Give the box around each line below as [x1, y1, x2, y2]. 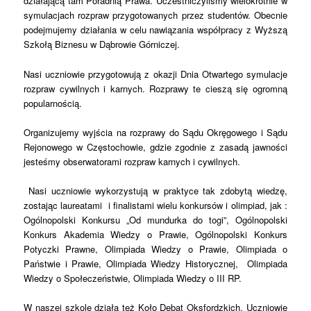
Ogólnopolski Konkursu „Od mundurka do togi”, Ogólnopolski [24, 212, 287, 226]
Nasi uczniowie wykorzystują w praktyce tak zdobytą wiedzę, [24, 183, 287, 197]
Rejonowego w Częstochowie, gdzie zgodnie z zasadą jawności [24, 140, 287, 153]
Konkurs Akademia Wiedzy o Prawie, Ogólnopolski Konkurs [24, 227, 287, 241]
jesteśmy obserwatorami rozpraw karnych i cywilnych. [24, 154, 241, 168]
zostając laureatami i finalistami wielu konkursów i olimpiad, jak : [24, 198, 287, 212]
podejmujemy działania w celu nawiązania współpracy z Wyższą [24, 23, 287, 37]
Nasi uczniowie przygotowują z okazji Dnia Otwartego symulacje [24, 67, 287, 81]
